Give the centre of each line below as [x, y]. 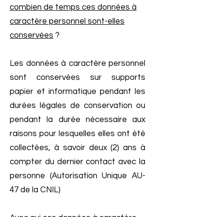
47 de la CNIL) [35, 190]
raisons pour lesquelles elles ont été [77, 134]
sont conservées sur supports [77, 77]
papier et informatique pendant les [77, 92]
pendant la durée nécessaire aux [77, 120]
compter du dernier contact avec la [77, 162]
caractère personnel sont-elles [67, 21]
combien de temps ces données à [73, 7]
